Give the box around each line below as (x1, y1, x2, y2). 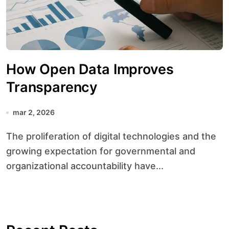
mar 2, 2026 (13, 108, 55, 117)
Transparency (6, 79, 98, 96)
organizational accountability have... (6, 161, 164, 171)
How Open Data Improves (6, 61, 174, 78)
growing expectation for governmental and (6, 146, 195, 156)
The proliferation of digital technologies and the (6, 131, 12, 142)
